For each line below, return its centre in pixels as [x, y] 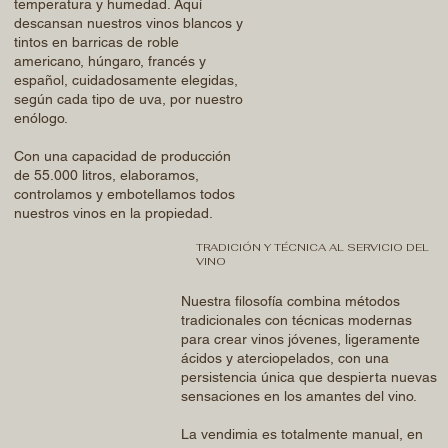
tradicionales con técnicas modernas [296, 319]
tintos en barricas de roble [97, 42]
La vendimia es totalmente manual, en [301, 433]
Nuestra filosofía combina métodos [290, 300]
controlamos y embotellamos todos [125, 194]
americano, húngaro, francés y [110, 61]
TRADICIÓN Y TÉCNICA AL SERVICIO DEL [312, 247]
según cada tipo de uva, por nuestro [129, 99]
